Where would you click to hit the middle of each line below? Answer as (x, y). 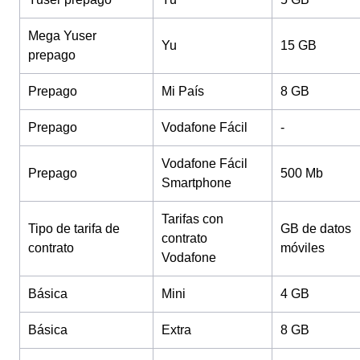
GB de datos (316, 229)
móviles (303, 248)
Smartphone (196, 183)
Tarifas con (192, 219)
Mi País (183, 91)
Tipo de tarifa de (74, 229)
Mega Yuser (62, 36)
